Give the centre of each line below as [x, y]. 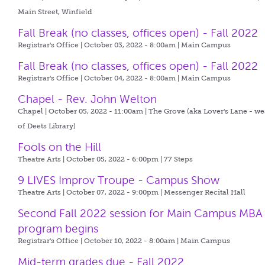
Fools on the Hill [60, 147]
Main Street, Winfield [55, 12]
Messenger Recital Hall [205, 192]
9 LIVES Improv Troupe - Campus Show [119, 180]
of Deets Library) [47, 126]
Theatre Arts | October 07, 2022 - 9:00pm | [91, 192]
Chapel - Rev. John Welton [88, 99]
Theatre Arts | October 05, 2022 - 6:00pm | [91, 159]
